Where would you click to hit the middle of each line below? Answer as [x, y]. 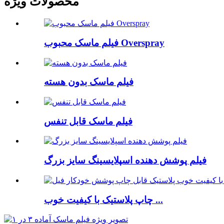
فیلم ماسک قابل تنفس [88, 121]
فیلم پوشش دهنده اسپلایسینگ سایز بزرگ [125, 160]
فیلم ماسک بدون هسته [89, 82]
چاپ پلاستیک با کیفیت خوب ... [158, 199]
